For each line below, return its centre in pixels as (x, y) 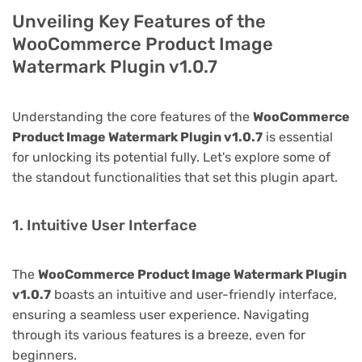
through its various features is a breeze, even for (159, 335)
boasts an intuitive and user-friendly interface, (194, 294)
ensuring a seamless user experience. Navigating (161, 314)
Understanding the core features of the (133, 116)
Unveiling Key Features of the (139, 21)
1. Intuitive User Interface (105, 225)
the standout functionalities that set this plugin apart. (175, 177)
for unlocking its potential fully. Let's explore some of (171, 157)
